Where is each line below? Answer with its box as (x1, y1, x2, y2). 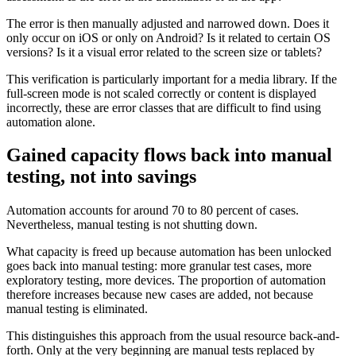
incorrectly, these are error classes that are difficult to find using (6, 100, 321, 114)
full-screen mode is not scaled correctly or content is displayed (6, 86, 316, 100)
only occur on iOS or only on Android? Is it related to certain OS (6, 30, 331, 44)
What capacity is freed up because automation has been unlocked (6, 245, 331, 259)
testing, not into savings (6, 166, 196, 188)
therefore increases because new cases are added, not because (6, 288, 313, 302)
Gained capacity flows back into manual (6, 145, 332, 166)
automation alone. (6, 114, 95, 129)
